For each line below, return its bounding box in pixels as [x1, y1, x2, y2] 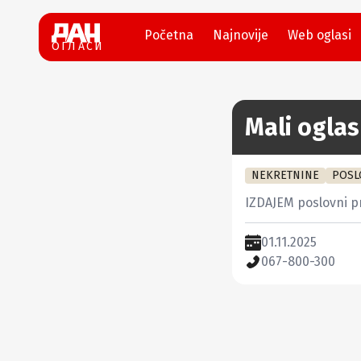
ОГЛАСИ [52, 39, 105, 54]
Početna [144, 27, 194, 43]
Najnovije [213, 27, 269, 43]
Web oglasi [288, 27, 352, 43]
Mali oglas [245, 113, 359, 142]
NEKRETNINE [251, 168, 319, 182]
